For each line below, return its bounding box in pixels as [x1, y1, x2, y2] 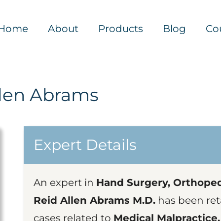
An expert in [34, 177, 96, 188]
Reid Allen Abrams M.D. [34, 194, 155, 206]
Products [98, 23, 143, 35]
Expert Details [34, 136, 137, 154]
